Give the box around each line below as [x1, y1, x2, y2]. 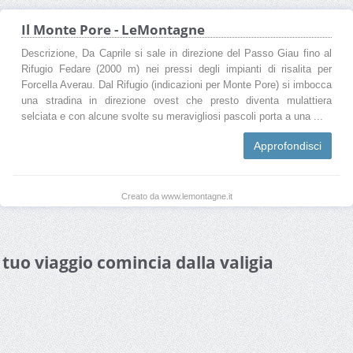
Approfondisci [254, 139, 321, 152]
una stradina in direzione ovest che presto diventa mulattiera [21, 95, 332, 106]
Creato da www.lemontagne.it [121, 191, 232, 201]
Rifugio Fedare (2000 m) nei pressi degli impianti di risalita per [21, 63, 332, 75]
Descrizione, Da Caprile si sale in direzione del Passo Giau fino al [21, 47, 332, 59]
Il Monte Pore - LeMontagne [21, 20, 205, 39]
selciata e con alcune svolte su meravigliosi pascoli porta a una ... [21, 110, 323, 122]
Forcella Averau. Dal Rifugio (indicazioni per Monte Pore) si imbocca [21, 79, 332, 91]
